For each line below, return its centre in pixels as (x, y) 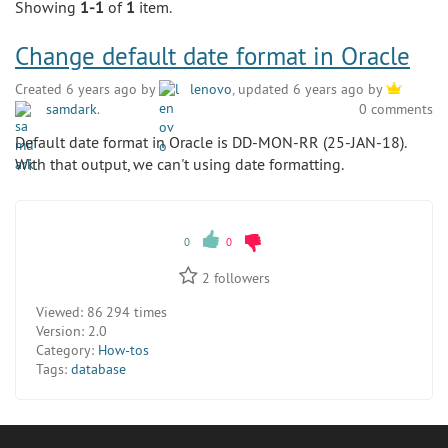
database (98, 368)
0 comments (396, 109)
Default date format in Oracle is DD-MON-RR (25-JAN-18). (210, 141)
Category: (65, 349)
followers (239, 277)
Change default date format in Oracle (212, 55)
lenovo (209, 88)
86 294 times (125, 311)
